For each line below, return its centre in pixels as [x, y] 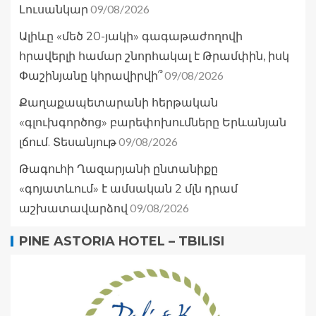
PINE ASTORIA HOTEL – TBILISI [122, 242]
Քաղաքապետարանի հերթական [119, 103]
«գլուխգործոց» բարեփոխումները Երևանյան [153, 123]
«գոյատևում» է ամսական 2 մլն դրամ [128, 189]
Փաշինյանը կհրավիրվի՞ [91, 76]
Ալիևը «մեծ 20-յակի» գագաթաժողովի [131, 37]
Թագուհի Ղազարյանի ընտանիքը [119, 169]
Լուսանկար [54, 10]
